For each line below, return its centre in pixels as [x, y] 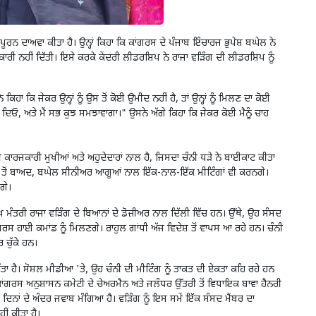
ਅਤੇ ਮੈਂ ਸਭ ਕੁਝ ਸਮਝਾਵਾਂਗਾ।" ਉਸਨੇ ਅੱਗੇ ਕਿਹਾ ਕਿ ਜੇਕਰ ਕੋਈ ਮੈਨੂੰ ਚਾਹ [146, 114]
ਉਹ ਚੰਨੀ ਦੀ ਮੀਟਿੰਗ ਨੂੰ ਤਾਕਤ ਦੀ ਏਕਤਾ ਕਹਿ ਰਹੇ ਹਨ [183, 270]
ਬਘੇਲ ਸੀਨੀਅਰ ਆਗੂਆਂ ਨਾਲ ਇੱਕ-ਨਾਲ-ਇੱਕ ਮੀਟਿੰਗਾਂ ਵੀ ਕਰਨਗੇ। [153, 174]
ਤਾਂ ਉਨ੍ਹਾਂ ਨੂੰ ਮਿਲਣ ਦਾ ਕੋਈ [226, 99]
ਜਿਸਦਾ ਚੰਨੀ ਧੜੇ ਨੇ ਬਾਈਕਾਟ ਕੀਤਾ [215, 159]
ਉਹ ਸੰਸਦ [265, 214]
